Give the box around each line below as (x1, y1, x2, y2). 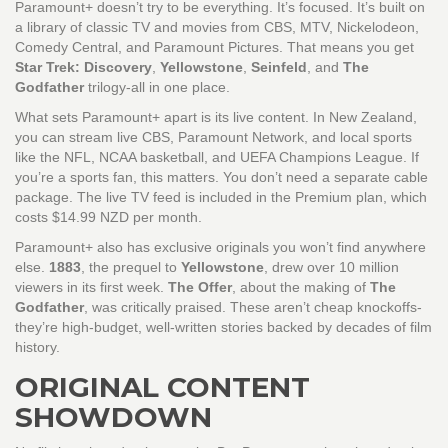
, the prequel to (81, 259, 181, 276)
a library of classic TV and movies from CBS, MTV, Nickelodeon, (15, 19, 419, 36)
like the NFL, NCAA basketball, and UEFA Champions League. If (15, 149, 419, 166)
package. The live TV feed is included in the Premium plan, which (15, 189, 427, 206)
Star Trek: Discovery (15, 59, 152, 76)
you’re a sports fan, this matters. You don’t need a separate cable (15, 169, 428, 186)
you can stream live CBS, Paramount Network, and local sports (15, 129, 412, 146)
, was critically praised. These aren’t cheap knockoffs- (84, 299, 422, 316)
